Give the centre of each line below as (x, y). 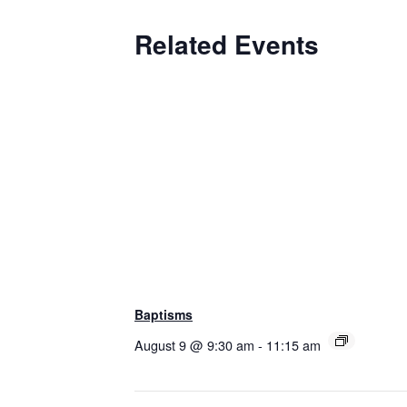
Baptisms (164, 315)
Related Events (227, 45)
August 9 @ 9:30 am (194, 345)
